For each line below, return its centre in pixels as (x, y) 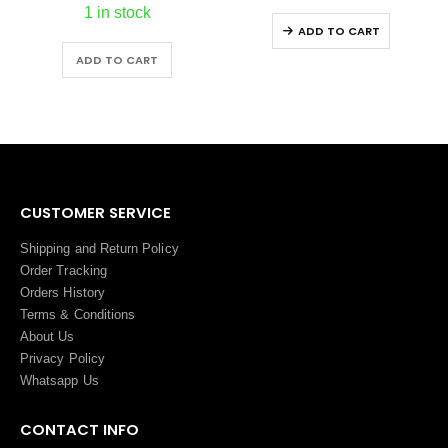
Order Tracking (63, 271)
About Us (47, 337)
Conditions (104, 315)
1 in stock (117, 12)
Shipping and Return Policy (99, 249)
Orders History (62, 293)
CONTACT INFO (79, 429)
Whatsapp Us (59, 381)
